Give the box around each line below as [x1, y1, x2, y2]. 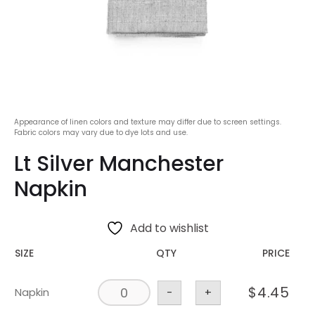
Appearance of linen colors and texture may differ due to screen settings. [14, 117, 281, 128]
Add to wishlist [130, 220, 209, 237]
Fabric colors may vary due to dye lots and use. [14, 127, 188, 139]
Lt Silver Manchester [14, 149, 224, 179]
